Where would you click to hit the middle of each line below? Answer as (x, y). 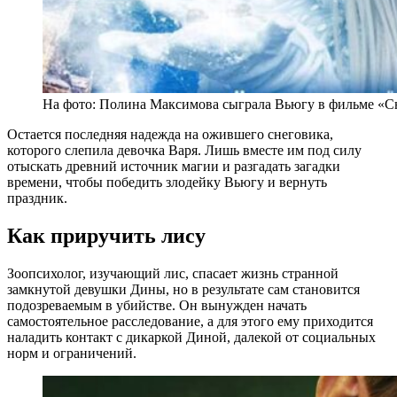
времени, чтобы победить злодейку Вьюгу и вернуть (167, 183)
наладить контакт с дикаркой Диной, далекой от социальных (191, 338)
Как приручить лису (106, 236)
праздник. (37, 198)
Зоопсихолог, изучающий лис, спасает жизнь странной (173, 274)
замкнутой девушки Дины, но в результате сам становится (183, 290)
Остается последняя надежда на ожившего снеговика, (170, 135)
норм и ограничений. (72, 354)
